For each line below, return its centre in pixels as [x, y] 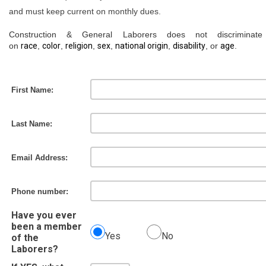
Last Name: [32, 124]
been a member [47, 227]
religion [79, 46]
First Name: [32, 90]
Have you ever [44, 215]
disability [189, 46]
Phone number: [40, 191]
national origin [142, 46]
